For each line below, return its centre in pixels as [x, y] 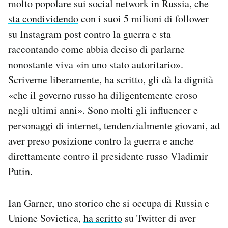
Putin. [20, 172]
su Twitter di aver [159, 218]
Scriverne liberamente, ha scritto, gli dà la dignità [111, 80]
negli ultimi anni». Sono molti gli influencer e [103, 110]
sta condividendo [43, 19]
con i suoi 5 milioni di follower [144, 19]
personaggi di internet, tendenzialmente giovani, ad [114, 126]
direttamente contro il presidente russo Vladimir [108, 156]
